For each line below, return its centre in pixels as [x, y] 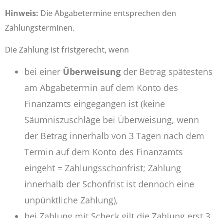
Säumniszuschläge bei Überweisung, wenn [112, 119]
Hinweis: [22, 13]
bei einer [44, 71]
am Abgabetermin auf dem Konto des [101, 87]
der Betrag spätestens [167, 71]
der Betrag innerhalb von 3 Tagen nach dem [114, 136]
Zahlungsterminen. [40, 28]
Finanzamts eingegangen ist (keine [95, 103]
